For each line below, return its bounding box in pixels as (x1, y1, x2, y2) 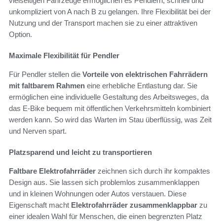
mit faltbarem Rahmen (9, 81, 85, 90)
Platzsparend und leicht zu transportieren (9, 147, 152, 156)
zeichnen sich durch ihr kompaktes (96, 166, 210, 175)
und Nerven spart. (9, 126, 67, 135)
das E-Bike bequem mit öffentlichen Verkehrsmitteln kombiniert (9, 104, 211, 112)
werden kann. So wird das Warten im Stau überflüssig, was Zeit (9, 115, 212, 124)
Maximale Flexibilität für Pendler (9, 51, 119, 60)
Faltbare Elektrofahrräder (9, 166, 96, 175)
